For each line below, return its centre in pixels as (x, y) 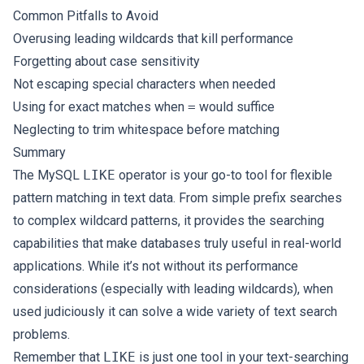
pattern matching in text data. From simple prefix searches (178, 198)
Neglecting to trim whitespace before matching (146, 130)
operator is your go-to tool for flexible (224, 175)
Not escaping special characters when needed (144, 84)
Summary (39, 152)
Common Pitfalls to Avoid (86, 16)
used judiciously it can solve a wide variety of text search (175, 312)
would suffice (235, 107)
